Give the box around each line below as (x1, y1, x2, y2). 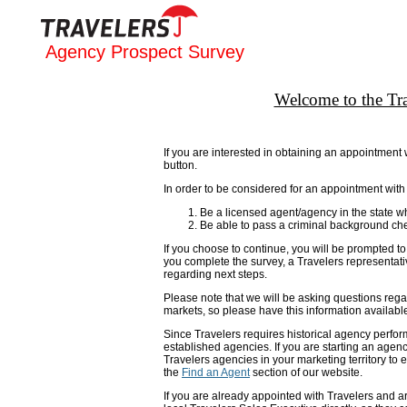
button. (164, 159, 197, 172)
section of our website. (250, 366, 362, 379)
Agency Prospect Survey (45, 42, 244, 62)
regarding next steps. (164, 268, 267, 281)
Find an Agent (182, 366, 250, 379)
